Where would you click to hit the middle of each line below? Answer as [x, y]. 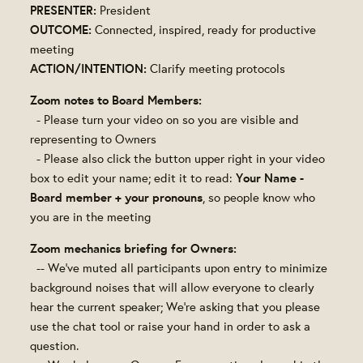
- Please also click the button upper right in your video [178, 158]
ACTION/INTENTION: [89, 68]
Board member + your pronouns [117, 197]
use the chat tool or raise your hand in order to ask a [171, 326]
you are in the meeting [91, 216]
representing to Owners [94, 139]
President [124, 10]
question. [55, 345]
